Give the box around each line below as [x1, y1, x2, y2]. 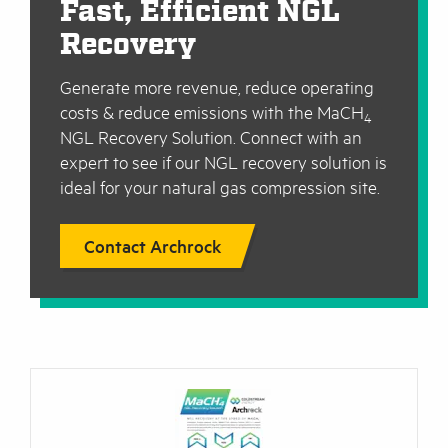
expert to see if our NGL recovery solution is [60, 150, 387, 175]
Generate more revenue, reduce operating [60, 75, 374, 100]
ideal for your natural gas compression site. [60, 175, 380, 200]
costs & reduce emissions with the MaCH [60, 100, 364, 125]
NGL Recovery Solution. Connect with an [60, 125, 362, 150]
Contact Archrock [84, 234, 221, 259]
